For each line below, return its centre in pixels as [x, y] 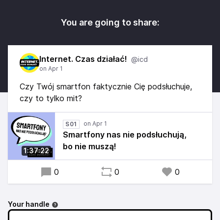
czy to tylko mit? [51, 98]
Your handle [29, 204]
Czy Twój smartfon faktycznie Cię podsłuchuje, [106, 86]
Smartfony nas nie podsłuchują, [125, 135]
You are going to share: [110, 22]
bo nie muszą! [90, 146]
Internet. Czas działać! [83, 59]
